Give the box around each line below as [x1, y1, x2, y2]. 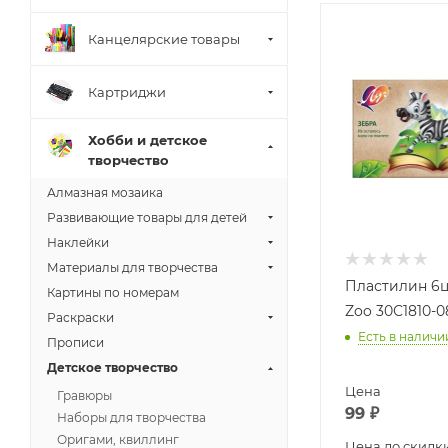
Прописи [47, 335, 104, 350]
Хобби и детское [88, 132, 207, 148]
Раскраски [47, 310, 114, 325]
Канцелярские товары [88, 30, 240, 47]
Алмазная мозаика [47, 185, 163, 200]
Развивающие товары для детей [47, 210, 247, 225]
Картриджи [88, 83, 166, 100]
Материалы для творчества [47, 260, 218, 275]
